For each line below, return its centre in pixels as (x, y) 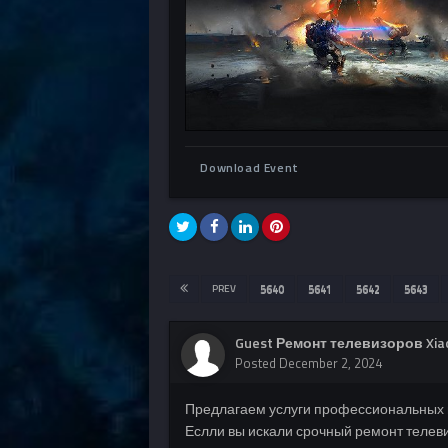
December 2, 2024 (331, 363)
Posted (257, 363)
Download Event (249, 167)
